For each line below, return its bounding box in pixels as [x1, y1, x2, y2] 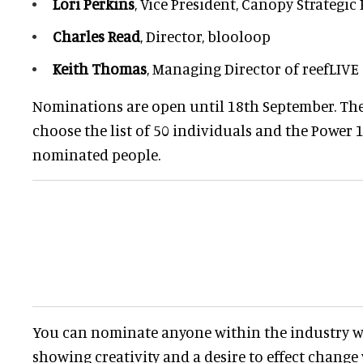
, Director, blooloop [140, 27, 271, 46]
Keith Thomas [53, 59, 147, 79]
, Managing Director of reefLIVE [147, 59, 359, 79]
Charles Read [53, 27, 140, 46]
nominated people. [32, 145, 160, 164]
